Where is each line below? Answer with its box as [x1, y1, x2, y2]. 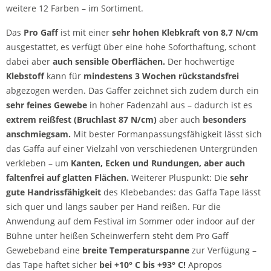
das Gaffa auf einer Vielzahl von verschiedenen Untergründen [6, 143, 258, 154]
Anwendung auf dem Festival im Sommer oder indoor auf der [6, 215, 255, 227]
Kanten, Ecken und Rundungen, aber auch [71, 157, 245, 169]
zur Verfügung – [189, 244, 256, 256]
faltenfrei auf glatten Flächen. [6, 172, 131, 183]
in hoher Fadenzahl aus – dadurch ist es [87, 99, 252, 111]
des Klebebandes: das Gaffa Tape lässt [101, 186, 261, 198]
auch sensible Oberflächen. [53, 56, 165, 67]
